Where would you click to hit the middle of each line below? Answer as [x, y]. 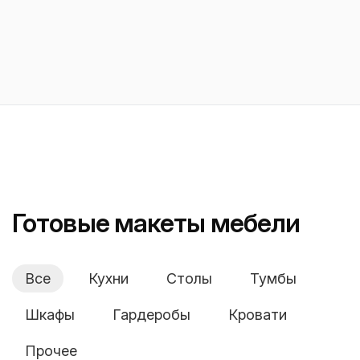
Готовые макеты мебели [156, 223]
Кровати [258, 315]
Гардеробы [151, 315]
